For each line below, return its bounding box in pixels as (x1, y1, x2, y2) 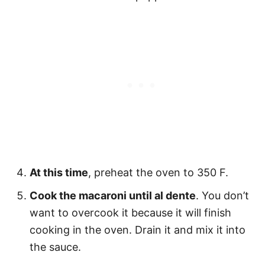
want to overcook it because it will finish (30, 206, 231, 219)
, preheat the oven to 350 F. (88, 166, 228, 179)
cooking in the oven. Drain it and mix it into (30, 224, 245, 237)
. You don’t (196, 189, 249, 202)
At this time (30, 166, 88, 179)
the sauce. (30, 241, 81, 254)
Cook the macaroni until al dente (30, 189, 196, 202)
